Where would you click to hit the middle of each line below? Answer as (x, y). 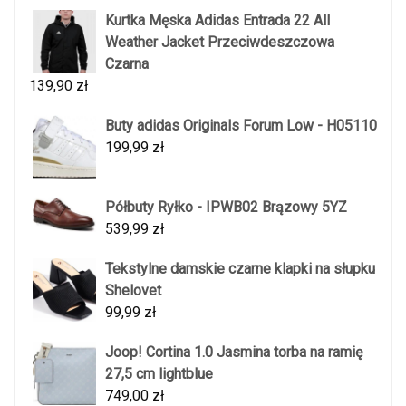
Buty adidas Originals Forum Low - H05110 (241, 125)
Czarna (127, 63)
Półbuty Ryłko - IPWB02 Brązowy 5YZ (226, 207)
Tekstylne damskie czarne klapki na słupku (240, 268)
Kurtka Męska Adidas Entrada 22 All (217, 20)
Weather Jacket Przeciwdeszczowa (220, 42)
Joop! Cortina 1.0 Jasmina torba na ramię (234, 352)
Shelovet (133, 290)
